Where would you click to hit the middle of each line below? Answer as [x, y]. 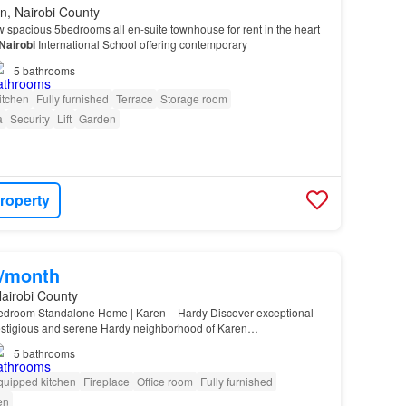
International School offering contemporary [141, 43]
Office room [164, 381]
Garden [97, 118]
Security [29, 118]
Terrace [134, 98]
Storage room [193, 98]
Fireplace [106, 381]
